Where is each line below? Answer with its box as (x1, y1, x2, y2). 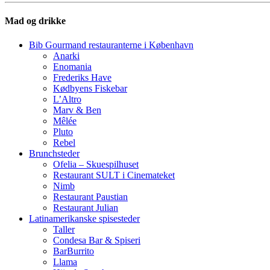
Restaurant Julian (53, 202, 118, 213)
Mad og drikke (5, 16, 66, 27)
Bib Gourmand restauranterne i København (29, 39, 193, 50)
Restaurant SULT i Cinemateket (53, 169, 175, 180)
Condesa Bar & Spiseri (53, 234, 140, 245)
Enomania (53, 61, 92, 72)
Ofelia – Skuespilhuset (53, 159, 139, 169)
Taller (53, 224, 75, 234)
